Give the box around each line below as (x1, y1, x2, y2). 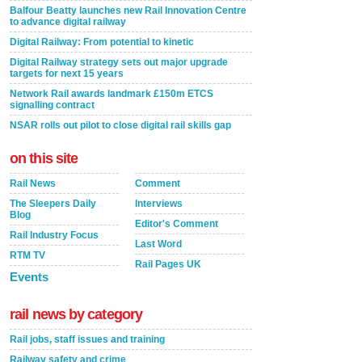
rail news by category (10, 306, 143, 322)
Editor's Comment (135, 218, 218, 229)
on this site (10, 150, 78, 166)
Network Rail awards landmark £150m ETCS (10, 88, 213, 99)
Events (10, 270, 48, 284)
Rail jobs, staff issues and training (10, 334, 165, 345)
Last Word (135, 238, 182, 250)
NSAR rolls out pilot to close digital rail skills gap (10, 120, 231, 131)
